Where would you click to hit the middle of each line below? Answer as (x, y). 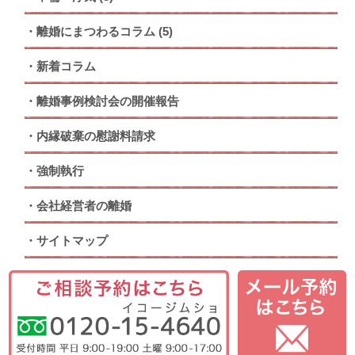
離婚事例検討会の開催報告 (108, 101)
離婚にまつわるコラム (96, 32)
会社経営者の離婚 (84, 206)
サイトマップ (73, 241)
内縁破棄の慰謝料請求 (96, 136)
